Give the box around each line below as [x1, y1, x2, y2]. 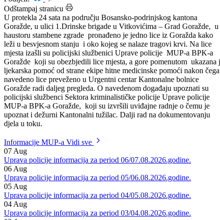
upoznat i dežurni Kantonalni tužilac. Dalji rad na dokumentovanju [4, 137, 210, 145]
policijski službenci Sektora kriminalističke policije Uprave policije [4, 119, 210, 128]
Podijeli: [4, 21, 31, 29]
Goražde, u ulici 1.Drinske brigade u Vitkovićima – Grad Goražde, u [4, 48, 219, 57]
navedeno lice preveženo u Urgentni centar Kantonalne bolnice [4, 101, 199, 110]
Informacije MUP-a [4, 164, 66, 173]
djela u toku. [4, 145, 42, 154]
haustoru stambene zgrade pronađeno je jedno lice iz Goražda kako [4, 57, 213, 66]
